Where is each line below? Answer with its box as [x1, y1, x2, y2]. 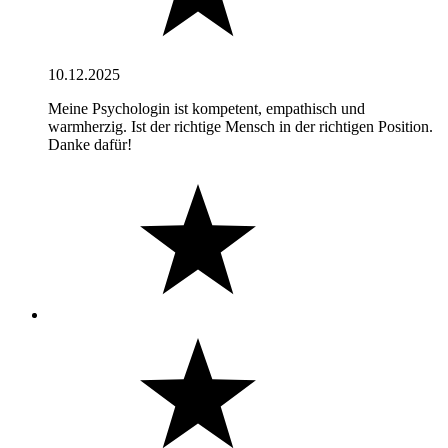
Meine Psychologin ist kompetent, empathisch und [48, 99, 365, 117]
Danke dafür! [48, 135, 132, 153]
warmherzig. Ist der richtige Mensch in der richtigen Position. [48, 117, 433, 135]
